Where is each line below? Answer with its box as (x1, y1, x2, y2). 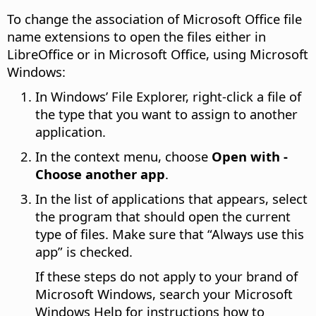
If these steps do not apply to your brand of (35, 267, 298, 286)
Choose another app (35, 165, 165, 183)
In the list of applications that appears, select (35, 190, 308, 208)
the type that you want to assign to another (35, 105, 298, 123)
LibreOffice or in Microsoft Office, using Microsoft (7, 45, 308, 63)
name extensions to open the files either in (7, 28, 266, 46)
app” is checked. (35, 243, 133, 261)
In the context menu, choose (35, 147, 212, 166)
